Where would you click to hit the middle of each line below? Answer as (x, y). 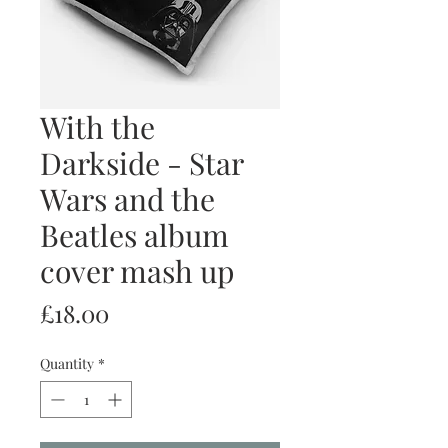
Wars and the (127, 199)
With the (97, 127)
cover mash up (137, 271)
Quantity (67, 364)
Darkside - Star (141, 163)
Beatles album (134, 235)
